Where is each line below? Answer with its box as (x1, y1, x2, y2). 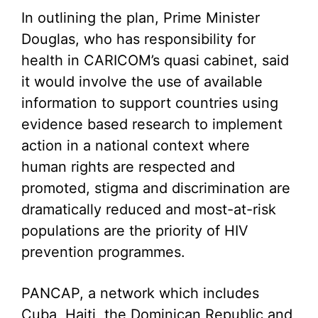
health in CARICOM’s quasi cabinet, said (21, 52, 289, 69)
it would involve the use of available (21, 73, 263, 90)
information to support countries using (21, 94, 278, 111)
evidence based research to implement (21, 116, 283, 133)
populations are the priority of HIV (21, 222, 248, 239)
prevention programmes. (21, 243, 185, 261)
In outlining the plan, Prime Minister (21, 9, 260, 26)
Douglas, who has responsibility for (21, 31, 256, 48)
